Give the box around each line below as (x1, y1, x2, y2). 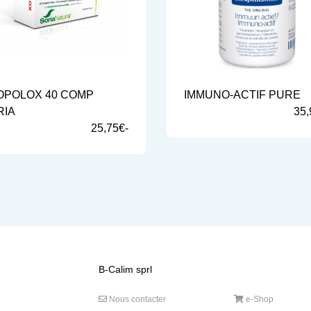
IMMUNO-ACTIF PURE (183, 89, 301, 101)
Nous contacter (106, 294, 166, 304)
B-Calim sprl (98, 264, 152, 275)
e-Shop (243, 294, 274, 304)
